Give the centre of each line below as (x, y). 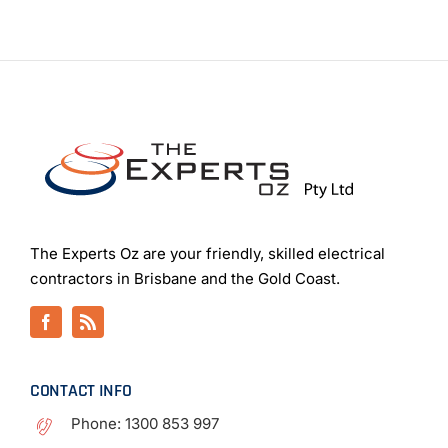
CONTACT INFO (80, 390)
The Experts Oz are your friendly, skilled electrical (207, 253)
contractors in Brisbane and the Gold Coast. (184, 278)
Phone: (97, 423)
